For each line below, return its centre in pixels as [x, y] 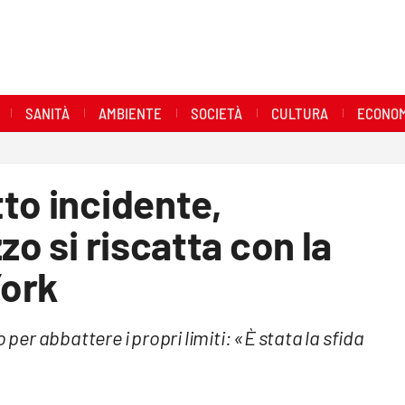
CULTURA [299, 113]
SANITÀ [47, 113]
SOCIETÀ [216, 113]
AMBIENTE [130, 113]
